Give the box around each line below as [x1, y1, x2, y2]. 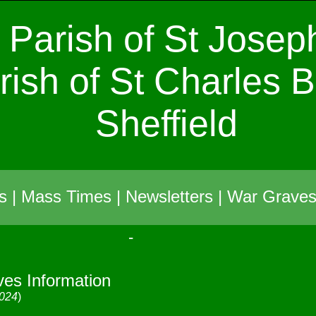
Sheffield [95, 103, 238, 144]
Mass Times [21, 187, 111, 206]
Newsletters [126, 187, 213, 206]
